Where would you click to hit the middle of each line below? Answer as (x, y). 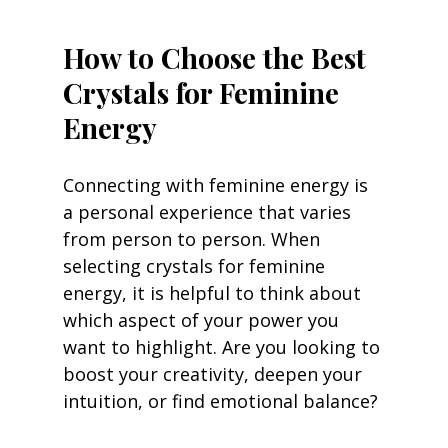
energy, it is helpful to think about (214, 293)
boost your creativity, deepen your (214, 374)
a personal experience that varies (209, 212)
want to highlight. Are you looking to (223, 347)
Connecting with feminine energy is (217, 185)
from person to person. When (193, 239)
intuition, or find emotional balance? (220, 401)
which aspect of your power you (203, 320)
